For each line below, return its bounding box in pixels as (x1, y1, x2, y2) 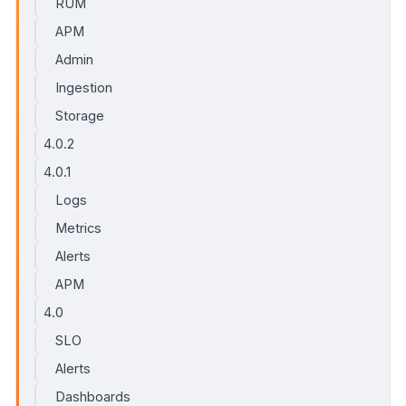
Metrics (55, 220, 102, 237)
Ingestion (55, 80, 113, 96)
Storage (55, 108, 105, 124)
